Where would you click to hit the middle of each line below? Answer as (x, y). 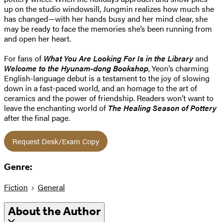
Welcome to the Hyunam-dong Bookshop (76, 68)
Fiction (16, 187)
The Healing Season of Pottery (162, 108)
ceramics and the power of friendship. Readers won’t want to (109, 98)
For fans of (24, 58)
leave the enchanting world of (56, 108)
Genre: (18, 167)
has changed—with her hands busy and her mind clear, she (106, 19)
